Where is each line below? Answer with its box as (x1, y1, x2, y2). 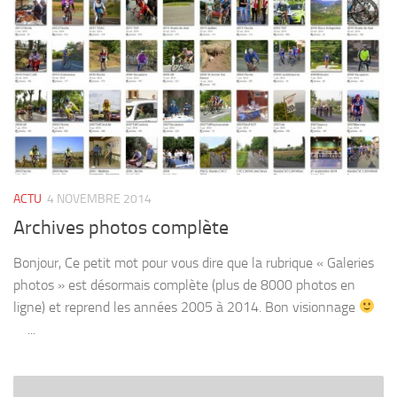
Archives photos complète (13, 215, 229, 239)
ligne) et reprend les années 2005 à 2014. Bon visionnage (13, 298, 359, 315)
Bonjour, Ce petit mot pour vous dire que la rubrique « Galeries (13, 253, 374, 271)
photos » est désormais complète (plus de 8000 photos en (13, 276, 355, 293)
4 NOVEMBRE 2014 (47, 191, 152, 206)
